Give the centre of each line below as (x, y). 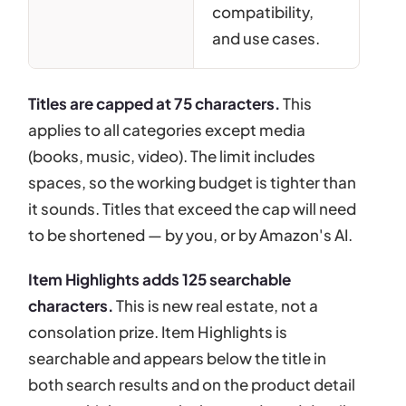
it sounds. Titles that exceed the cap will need (193, 208)
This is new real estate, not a (216, 305)
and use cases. (266, 38)
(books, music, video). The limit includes (172, 155)
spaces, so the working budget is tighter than (193, 182)
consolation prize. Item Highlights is (158, 331)
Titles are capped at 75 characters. (155, 103)
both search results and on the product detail (192, 384)
